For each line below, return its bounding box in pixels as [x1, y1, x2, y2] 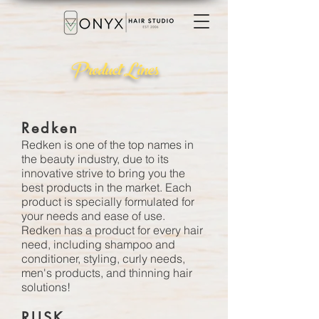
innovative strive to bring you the [21, 166, 185, 180]
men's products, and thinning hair [21, 266, 192, 280]
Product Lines [69, 55, 159, 90]
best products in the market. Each [21, 180, 192, 194]
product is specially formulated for [21, 194, 194, 209]
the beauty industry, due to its [21, 152, 169, 166]
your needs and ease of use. [21, 209, 165, 223]
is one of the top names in [64, 137, 194, 152]
